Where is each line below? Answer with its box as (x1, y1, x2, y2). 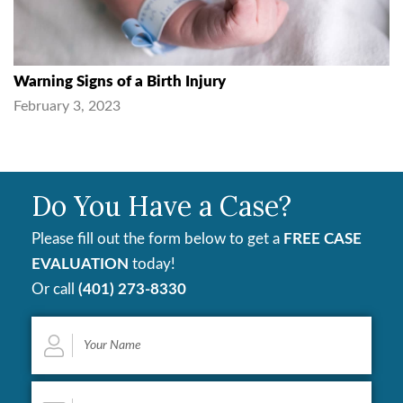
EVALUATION (31, 256, 129, 273)
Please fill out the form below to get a (31, 231, 283, 247)
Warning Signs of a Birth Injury (13, 74, 226, 90)
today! (129, 256, 175, 273)
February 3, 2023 (13, 99, 121, 114)
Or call (31, 282, 78, 298)
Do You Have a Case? (31, 189, 291, 224)
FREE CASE (283, 231, 362, 247)
